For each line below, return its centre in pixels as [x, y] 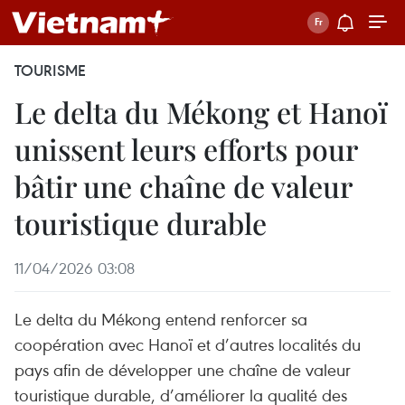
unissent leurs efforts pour [186, 149]
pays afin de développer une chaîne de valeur [183, 369]
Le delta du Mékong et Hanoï [201, 112]
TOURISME [50, 71]
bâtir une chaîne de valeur [183, 186]
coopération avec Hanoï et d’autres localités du [188, 344]
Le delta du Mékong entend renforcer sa [161, 319]
